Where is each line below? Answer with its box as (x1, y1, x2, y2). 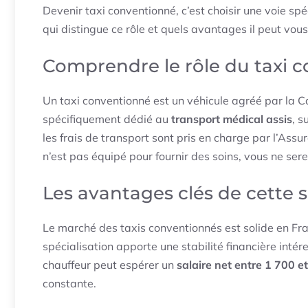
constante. (43, 276, 96, 291)
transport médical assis (171, 112, 292, 126)
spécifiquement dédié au (43, 112, 171, 126)
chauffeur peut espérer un (43, 258, 177, 272)
